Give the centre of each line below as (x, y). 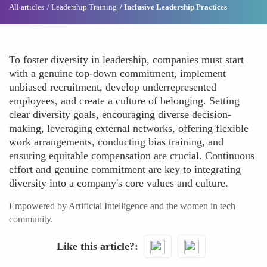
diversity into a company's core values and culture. (119, 183)
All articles (27, 7)
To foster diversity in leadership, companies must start (126, 60)
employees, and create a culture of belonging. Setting (124, 101)
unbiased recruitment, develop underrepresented (113, 87)
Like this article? (95, 246)
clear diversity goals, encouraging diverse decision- (120, 114)
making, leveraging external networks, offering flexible (129, 128)
